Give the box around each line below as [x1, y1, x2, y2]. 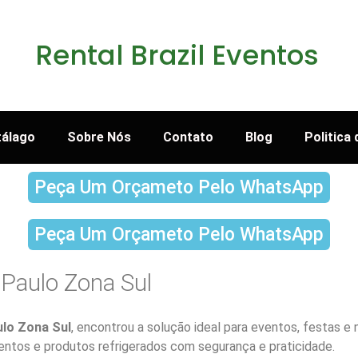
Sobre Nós [67, 129, 131, 145]
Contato [163, 129, 213, 145]
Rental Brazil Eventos [34, 36, 319, 74]
